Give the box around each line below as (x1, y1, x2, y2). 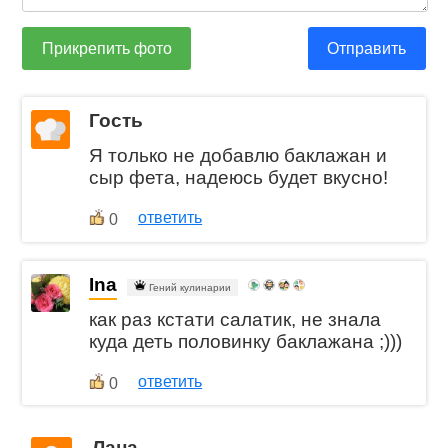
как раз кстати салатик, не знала (89, 308, 382, 330)
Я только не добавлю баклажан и (89, 144, 388, 166)
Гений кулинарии (146, 281, 232, 293)
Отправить (327, 39, 407, 57)
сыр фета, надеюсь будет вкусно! (89, 166, 389, 188)
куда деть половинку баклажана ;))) (89, 330, 403, 352)
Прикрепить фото (41, 39, 172, 57)
